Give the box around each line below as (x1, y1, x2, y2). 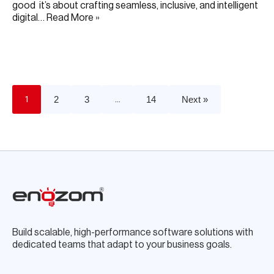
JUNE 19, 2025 (12, 31, 62, 39)
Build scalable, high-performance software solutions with (12, 228, 253, 238)
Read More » (46, 13, 100, 23)
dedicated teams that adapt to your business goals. (12, 240, 232, 250)
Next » (182, 94, 208, 105)
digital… (12, 13, 46, 23)
